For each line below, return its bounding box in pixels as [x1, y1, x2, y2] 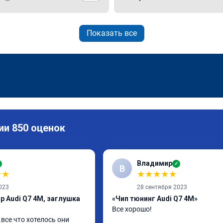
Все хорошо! [112, 205, 152, 213]
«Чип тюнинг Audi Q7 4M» [112, 195, 198, 203]
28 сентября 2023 [137, 184, 187, 191]
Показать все [86, 28, 137, 38]
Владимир [137, 159, 172, 167]
